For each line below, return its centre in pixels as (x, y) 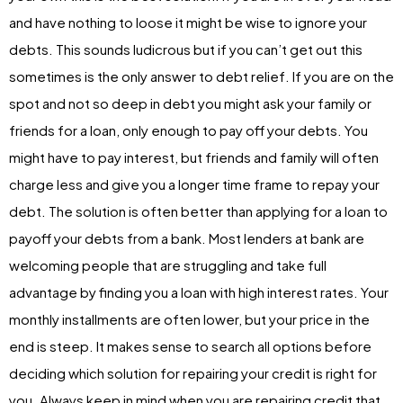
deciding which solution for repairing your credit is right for (193, 372)
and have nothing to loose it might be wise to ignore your (188, 22)
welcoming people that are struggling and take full (168, 264)
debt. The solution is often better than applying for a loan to (198, 210)
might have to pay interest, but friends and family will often (194, 157)
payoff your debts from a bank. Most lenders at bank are (187, 237)
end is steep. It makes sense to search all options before (190, 345)
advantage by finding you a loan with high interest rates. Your (199, 291)
